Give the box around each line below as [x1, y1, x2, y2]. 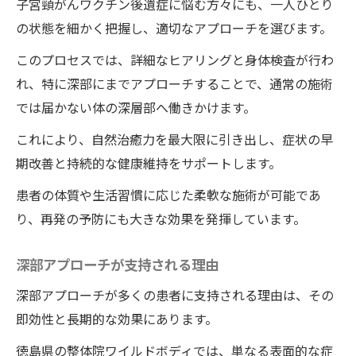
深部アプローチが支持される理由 [16, 254, 219, 274]
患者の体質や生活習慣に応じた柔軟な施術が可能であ [16, 185, 321, 204]
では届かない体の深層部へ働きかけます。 [16, 98, 256, 117]
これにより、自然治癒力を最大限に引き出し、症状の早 [16, 130, 333, 149]
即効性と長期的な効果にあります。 [16, 309, 218, 328]
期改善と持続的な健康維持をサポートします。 [16, 153, 281, 172]
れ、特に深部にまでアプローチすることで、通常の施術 [16, 74, 333, 93]
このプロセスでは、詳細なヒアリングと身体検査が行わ [16, 50, 334, 69]
